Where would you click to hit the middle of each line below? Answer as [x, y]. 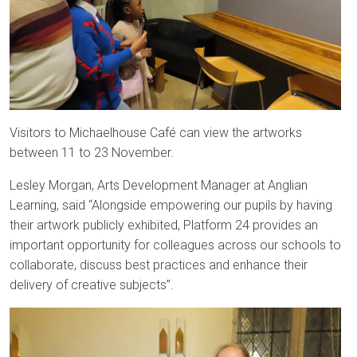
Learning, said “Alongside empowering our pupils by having [171, 205]
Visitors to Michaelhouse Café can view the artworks [156, 132]
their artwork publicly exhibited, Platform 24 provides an [164, 225]
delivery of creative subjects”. [93, 284]
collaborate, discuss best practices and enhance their [159, 265]
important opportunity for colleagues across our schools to [175, 245]
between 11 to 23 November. [96, 152]
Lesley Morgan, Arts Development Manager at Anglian [159, 185]
